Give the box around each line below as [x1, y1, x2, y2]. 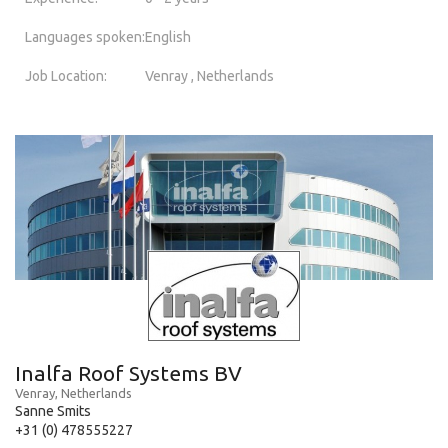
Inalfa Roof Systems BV [15, 360, 242, 385]
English [145, 28, 191, 45]
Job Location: [25, 67, 107, 84]
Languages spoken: [25, 28, 145, 45]
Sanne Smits [15, 402, 91, 419]
